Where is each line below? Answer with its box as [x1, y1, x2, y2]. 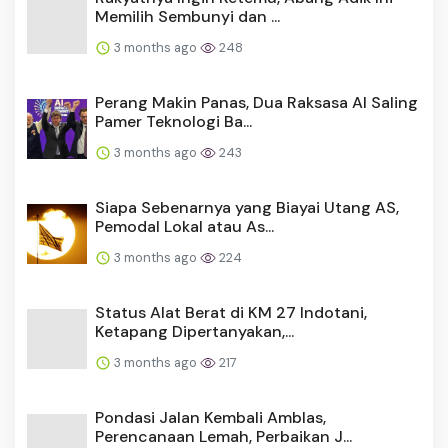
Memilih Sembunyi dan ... [95, 5, 280, 27]
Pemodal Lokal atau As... [95, 215, 274, 237]
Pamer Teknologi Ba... [95, 110, 252, 132]
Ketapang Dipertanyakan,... [95, 320, 294, 342]
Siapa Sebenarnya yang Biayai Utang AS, [95, 196, 399, 218]
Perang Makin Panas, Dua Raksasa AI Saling [95, 91, 418, 113]
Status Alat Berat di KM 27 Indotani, [95, 301, 367, 323]
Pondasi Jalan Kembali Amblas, [95, 406, 326, 428]
